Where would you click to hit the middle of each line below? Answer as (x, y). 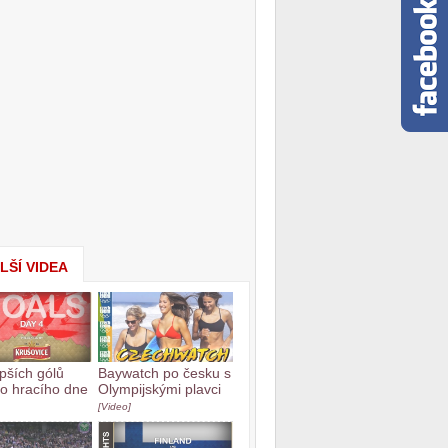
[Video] (114, 406)
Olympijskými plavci (159, 389)
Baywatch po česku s (164, 373)
